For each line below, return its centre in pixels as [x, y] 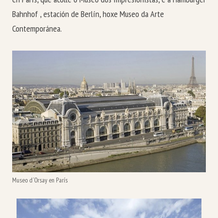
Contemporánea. [37, 28]
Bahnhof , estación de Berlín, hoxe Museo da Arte [88, 14]
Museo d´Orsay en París [40, 180]
